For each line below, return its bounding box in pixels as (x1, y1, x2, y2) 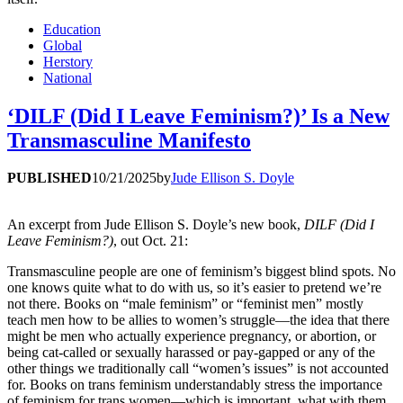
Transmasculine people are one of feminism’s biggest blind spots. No (7, 264, 396, 280)
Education (43, 21, 101, 37)
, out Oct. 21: (113, 233, 188, 249)
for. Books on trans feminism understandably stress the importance (7, 377, 382, 393)
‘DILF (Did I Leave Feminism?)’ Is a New (7, 103, 390, 128)
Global (43, 37, 82, 53)
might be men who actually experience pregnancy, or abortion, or (7, 328, 376, 345)
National (43, 69, 92, 85)
